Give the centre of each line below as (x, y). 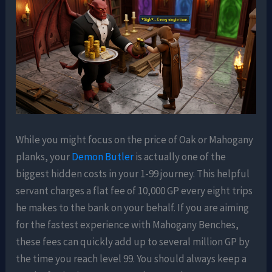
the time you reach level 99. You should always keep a (131, 258)
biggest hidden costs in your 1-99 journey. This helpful (133, 173)
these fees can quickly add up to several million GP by (133, 241)
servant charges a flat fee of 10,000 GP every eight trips (134, 190)
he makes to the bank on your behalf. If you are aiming (133, 207)
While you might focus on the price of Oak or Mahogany (135, 139)
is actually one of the (180, 156)
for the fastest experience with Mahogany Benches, (127, 224)
